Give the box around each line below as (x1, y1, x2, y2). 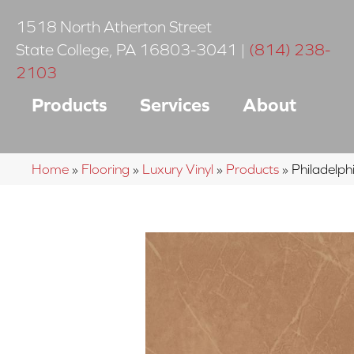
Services (140, 94, 210, 115)
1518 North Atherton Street (16, 18, 212, 36)
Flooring (81, 161, 130, 177)
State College (16, 41, 109, 58)
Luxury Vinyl (142, 161, 213, 177)
